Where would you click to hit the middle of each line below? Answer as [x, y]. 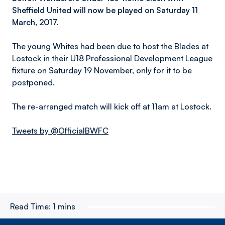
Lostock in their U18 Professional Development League [112, 58]
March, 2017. [35, 22]
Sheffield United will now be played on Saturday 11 [105, 10]
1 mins [64, 206]
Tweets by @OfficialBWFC [60, 131]
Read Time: [30, 206]
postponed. [33, 82]
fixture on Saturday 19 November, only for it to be [102, 70]
